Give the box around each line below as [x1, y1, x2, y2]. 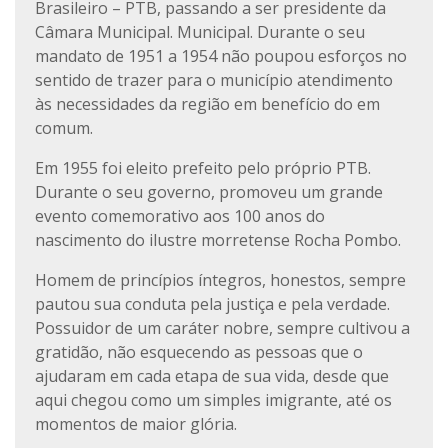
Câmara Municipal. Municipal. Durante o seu [35, 21, 365, 43]
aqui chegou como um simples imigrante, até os [35, 389, 392, 411]
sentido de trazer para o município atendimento [35, 69, 393, 91]
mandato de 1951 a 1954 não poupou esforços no [35, 45, 407, 67]
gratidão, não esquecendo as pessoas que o [35, 341, 363, 363]
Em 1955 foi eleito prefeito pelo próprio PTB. [35, 157, 371, 179]
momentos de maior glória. [35, 413, 237, 435]
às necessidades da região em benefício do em [35, 93, 380, 115]
